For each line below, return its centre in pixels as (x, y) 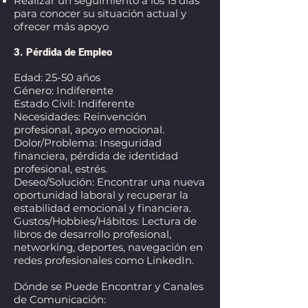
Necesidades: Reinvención (80, 117)
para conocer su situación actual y (100, 13)
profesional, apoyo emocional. (89, 130)
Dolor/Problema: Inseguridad (88, 143)
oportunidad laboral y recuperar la (101, 195)
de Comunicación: (60, 299)
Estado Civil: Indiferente (74, 103)
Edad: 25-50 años (57, 77)
